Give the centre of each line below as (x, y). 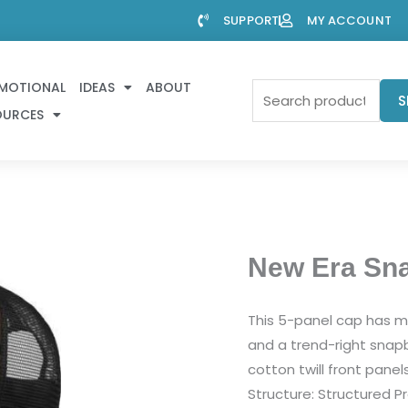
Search (275, 90)
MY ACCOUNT (349, 20)
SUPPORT (251, 20)
